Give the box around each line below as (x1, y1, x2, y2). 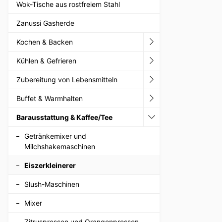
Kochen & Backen (16, 37, 73, 46)
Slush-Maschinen (24, 179, 79, 188)
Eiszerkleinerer (24, 161, 76, 169)
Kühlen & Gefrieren (16, 56, 76, 65)
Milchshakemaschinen (24, 142, 95, 151)
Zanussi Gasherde (16, 18, 74, 27)
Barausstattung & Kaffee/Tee (16, 112, 112, 121)
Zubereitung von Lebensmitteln (16, 75, 117, 84)
